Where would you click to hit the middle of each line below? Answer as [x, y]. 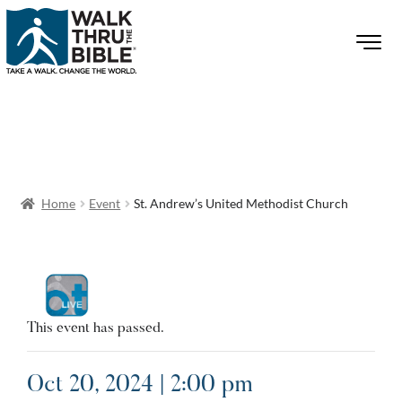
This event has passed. [96, 328]
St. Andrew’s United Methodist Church [241, 203]
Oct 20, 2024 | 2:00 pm [140, 386]
